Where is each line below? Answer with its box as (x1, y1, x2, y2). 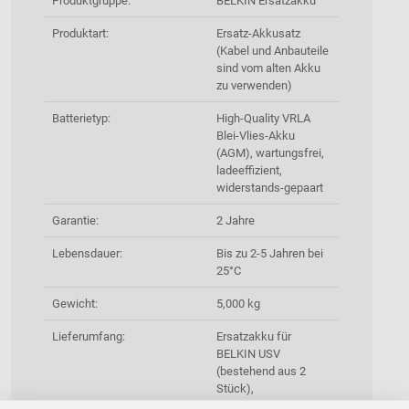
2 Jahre (216, 214, 255, 228)
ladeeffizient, (216, 163, 282, 178)
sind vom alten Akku (216, 61, 320, 76)
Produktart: (52, 26, 109, 41)
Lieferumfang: (52, 330, 125, 344)
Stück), (216, 382, 254, 396)
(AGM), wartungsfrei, (216, 146, 324, 161)
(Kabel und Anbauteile (216, 44, 329, 58)
